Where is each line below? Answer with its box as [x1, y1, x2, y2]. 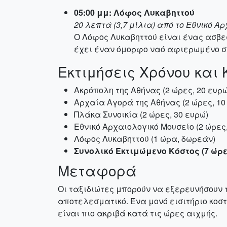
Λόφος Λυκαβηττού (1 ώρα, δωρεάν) [74, 133, 215, 144]
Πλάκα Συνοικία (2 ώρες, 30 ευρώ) [74, 108, 208, 120]
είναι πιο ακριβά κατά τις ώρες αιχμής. [58, 207, 217, 219]
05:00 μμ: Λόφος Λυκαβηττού [74, 7, 195, 18]
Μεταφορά [58, 160, 137, 180]
